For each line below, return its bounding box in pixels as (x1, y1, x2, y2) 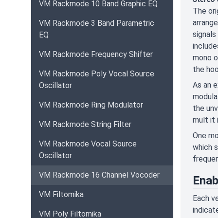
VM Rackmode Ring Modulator (39, 100, 143, 109)
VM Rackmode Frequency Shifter (39, 50, 153, 59)
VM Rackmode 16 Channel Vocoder (39, 170, 160, 180)
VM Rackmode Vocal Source (39, 139, 137, 148)
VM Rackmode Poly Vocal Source (39, 69, 154, 78)
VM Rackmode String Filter (39, 120, 131, 129)
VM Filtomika (39, 190, 84, 199)
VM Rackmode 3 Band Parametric (39, 18, 154, 28)
